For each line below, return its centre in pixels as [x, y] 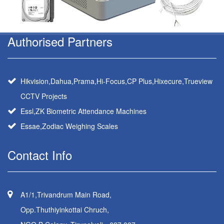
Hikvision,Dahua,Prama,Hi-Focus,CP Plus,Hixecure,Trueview [116, 81]
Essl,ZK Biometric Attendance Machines [83, 111]
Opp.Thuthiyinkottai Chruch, [65, 210]
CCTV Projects [44, 96]
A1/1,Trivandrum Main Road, [66, 195]
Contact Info [40, 155]
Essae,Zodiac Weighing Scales [69, 126]
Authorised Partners [60, 41]
